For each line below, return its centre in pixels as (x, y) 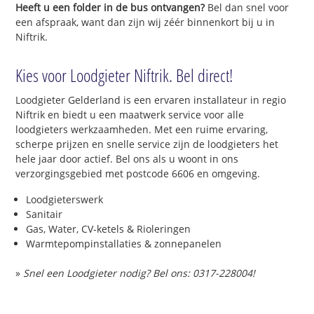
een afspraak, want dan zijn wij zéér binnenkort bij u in (145, 22)
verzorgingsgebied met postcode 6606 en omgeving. (138, 173)
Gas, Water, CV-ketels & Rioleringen (109, 229)
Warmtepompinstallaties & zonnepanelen (124, 244)
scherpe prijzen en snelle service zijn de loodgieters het (147, 144)
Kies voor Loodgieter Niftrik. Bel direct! (125, 75)
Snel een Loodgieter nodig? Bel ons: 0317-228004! (139, 273)
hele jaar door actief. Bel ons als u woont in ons (127, 158)
